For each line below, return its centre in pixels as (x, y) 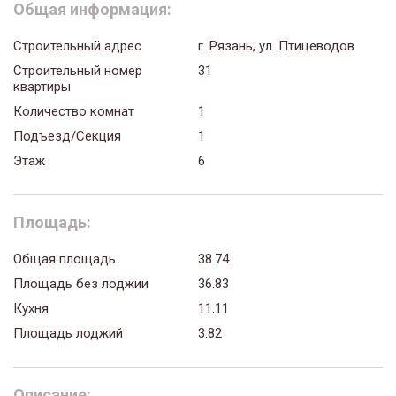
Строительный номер (78, 70)
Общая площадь (65, 259)
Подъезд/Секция (67, 136)
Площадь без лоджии (81, 283)
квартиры (42, 86)
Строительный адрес (77, 46)
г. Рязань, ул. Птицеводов (276, 46)
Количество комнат (74, 111)
